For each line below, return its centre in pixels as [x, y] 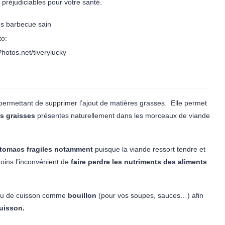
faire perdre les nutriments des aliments [139, 162]
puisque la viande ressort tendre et [149, 149]
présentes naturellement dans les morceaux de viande [124, 116]
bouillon [82, 195]
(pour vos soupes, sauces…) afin [150, 195]
